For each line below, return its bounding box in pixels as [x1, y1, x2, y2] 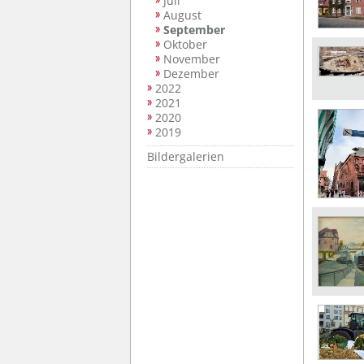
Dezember [163, 66, 219, 81]
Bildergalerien [147, 148, 224, 164]
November [163, 51, 220, 67]
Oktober [163, 37, 207, 52]
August [163, 7, 201, 23]
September [163, 22, 225, 37]
